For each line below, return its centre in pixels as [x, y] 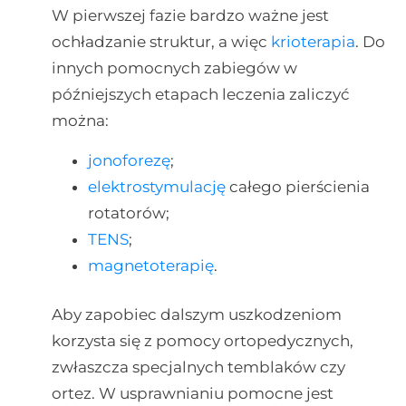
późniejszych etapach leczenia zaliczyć [200, 95]
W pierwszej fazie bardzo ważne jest [190, 16]
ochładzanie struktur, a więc [161, 42]
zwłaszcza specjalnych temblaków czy [198, 367]
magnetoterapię [150, 265]
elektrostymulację [156, 186]
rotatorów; [128, 213]
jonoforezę [129, 160]
